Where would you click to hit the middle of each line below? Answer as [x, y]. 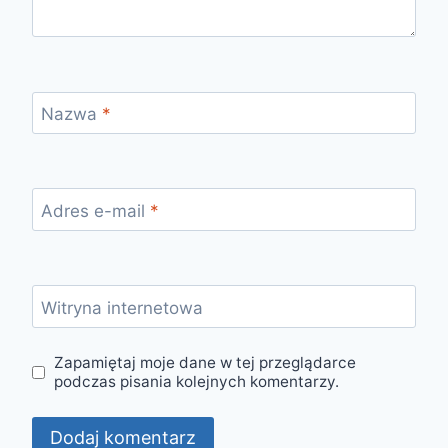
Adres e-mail [95, 210]
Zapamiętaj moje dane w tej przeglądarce [205, 363]
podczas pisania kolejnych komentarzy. [197, 382]
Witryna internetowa [121, 307]
